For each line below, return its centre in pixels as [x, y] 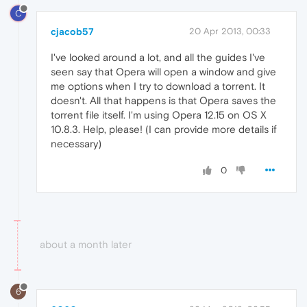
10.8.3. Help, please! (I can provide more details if [164, 129]
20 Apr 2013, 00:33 [230, 31]
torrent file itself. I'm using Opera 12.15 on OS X [159, 114]
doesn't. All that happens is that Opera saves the [163, 100]
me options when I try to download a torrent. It [158, 86]
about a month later [86, 244]
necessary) [76, 143]
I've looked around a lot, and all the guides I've [158, 57]
